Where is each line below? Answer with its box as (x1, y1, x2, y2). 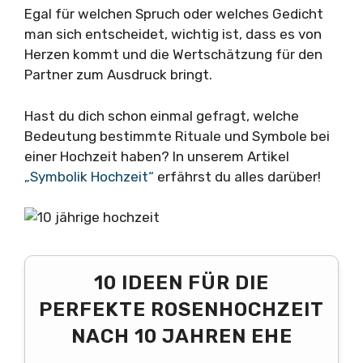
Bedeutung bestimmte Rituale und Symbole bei (24, 127, 330, 144)
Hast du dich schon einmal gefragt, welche (24, 107, 299, 124)
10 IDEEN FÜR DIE (94, 271, 269, 295)
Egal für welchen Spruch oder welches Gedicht (24, 6, 323, 23)
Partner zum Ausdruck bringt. (24, 66, 212, 83)
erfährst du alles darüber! (157, 168, 321, 185)
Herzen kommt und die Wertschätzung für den (24, 46, 322, 63)
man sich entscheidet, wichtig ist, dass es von (24, 26, 322, 43)
